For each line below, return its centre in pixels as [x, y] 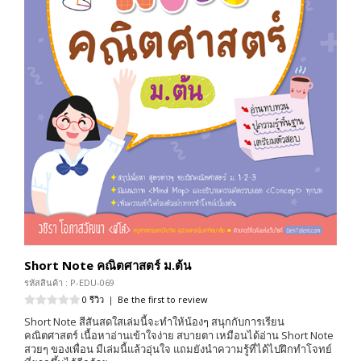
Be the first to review [163, 300]
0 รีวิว [93, 300]
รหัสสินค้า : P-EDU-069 [69, 283]
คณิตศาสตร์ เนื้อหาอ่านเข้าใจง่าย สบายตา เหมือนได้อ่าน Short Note [179, 336]
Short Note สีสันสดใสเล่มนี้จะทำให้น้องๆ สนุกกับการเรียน [154, 322]
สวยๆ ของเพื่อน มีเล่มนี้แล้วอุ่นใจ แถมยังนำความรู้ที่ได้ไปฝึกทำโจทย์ [178, 349]
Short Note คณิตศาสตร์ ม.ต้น [108, 266]
